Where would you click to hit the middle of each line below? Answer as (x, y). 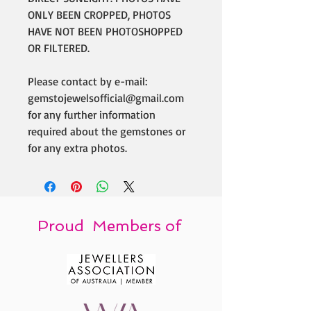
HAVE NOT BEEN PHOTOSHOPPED (105, 31)
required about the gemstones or (107, 131)
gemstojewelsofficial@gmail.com (106, 98)
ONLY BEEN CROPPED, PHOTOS (99, 15)
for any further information (92, 115)
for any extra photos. (77, 148)
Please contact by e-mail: (87, 81)
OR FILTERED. (59, 48)
